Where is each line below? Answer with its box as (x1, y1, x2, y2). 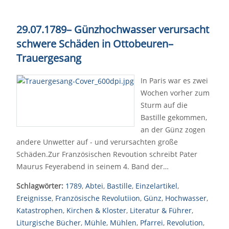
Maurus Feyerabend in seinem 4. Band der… (16, 162, 169, 171)
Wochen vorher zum (141, 88, 210, 98)
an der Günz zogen (141, 125, 205, 134)
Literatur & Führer (130, 205, 192, 215)
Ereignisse (16, 193, 52, 203)
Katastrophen (16, 205, 63, 215)
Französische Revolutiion (55, 193, 140, 203)
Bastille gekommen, (141, 112, 207, 122)
